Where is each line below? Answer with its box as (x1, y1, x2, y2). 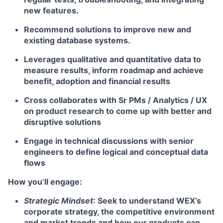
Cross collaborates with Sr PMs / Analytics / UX (24, 95, 207, 105)
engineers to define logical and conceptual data (24, 147, 208, 157)
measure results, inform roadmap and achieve (24, 65, 204, 75)
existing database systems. (24, 35, 130, 45)
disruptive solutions (24, 117, 101, 127)
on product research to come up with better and (24, 106, 212, 116)
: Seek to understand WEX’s (93, 196, 201, 206)
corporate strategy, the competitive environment (24, 207, 215, 217)
